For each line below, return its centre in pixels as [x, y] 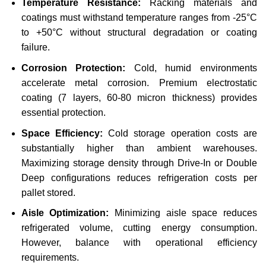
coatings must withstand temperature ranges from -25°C [139, 18]
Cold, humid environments [191, 68]
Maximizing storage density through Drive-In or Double [139, 163]
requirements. [50, 258]
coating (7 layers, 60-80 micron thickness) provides [139, 97]
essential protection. [63, 112]
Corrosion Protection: [73, 68]
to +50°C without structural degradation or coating [139, 33]
